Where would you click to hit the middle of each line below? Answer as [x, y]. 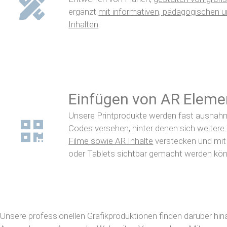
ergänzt [84, 11]
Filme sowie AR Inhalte [111, 141]
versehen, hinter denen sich [145, 128]
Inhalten [84, 24]
